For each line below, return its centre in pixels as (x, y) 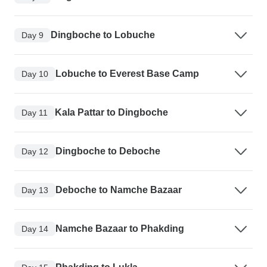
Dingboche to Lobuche (103, 35)
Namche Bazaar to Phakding (120, 229)
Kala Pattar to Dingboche (111, 113)
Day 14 (35, 229)
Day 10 (35, 74)
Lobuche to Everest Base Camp (127, 74)
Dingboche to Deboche (108, 151)
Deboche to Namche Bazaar (119, 190)
